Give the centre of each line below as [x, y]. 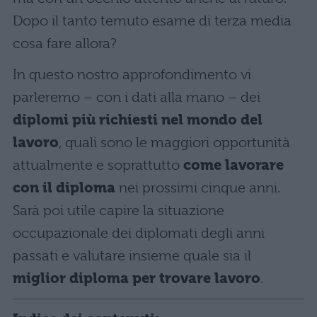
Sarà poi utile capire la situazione [119, 211]
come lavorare [234, 166]
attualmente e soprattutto [98, 166]
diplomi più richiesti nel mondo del [138, 120]
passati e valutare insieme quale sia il [132, 256]
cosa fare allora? [65, 44]
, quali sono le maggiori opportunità [174, 143]
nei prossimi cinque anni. [198, 188]
